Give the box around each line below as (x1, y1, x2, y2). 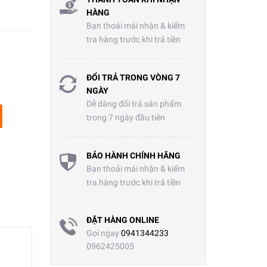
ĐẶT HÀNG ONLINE (86, 215, 159, 225)
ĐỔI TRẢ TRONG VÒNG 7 (86, 73, 180, 83)
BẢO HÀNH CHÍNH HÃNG (86, 151, 181, 161)
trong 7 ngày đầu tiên (86, 113, 165, 123)
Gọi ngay (86, 228, 121, 238)
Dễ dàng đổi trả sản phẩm (86, 99, 181, 109)
